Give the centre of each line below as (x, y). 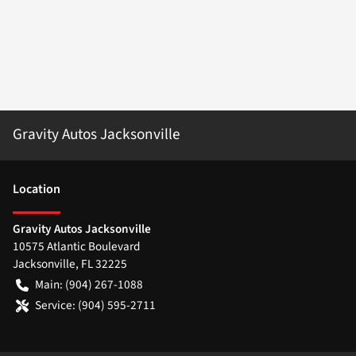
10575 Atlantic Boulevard (76, 246)
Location (37, 189)
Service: (55, 305)
